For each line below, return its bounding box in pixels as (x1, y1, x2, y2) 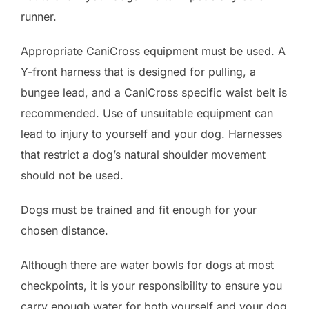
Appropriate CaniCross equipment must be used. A (21, 44, 286, 59)
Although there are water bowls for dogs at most (21, 258, 274, 272)
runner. (21, 10, 57, 24)
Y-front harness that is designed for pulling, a (21, 65, 256, 79)
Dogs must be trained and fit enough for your (21, 203, 257, 217)
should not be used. (21, 168, 123, 183)
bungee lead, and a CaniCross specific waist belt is (21, 86, 287, 100)
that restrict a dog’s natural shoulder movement (21, 148, 266, 162)
